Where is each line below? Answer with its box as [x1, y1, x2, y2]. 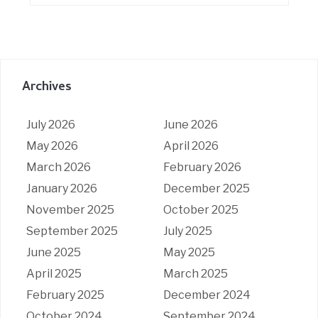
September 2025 [26, 224, 118, 238]
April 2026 [163, 138, 219, 153]
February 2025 [26, 287, 104, 302]
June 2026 [163, 117, 218, 131]
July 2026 [26, 117, 75, 131]
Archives [22, 77, 72, 98]
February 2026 [163, 160, 241, 174]
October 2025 [163, 202, 238, 216]
